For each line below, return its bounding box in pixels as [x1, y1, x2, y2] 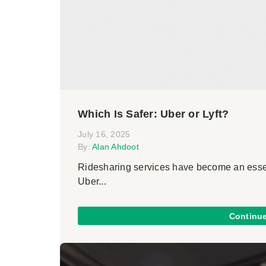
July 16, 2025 [78, 129, 131, 140]
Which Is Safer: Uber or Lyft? [78, 108, 229, 121]
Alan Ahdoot [92, 142, 139, 152]
